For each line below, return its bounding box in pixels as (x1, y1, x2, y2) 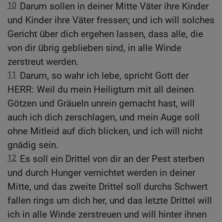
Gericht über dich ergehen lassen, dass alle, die (7, 28, 203, 40)
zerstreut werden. (7, 56, 79, 68)
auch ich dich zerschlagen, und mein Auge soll (7, 111, 200, 123)
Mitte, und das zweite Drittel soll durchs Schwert (7, 181, 208, 193)
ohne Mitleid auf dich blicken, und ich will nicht (7, 125, 203, 137)
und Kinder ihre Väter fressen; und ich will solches (7, 14, 215, 26)
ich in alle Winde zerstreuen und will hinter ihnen (7, 209, 207, 221)
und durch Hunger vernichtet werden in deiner (7, 167, 195, 179)
